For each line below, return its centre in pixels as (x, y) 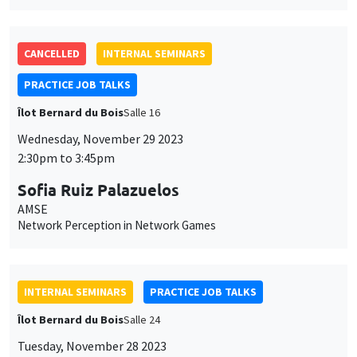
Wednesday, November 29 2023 (100, 138)
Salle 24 (142, 319)
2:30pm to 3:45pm (66, 157)
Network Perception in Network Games (117, 225)
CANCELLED (52, 53)
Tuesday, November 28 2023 (92, 345)
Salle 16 (142, 112)
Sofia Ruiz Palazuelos (98, 189)
